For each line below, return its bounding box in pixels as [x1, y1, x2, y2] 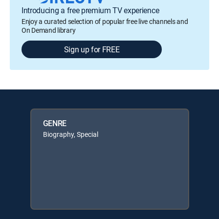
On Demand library [22, 25, 76, 35]
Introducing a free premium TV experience [22, 4, 159, 16]
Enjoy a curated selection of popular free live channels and [22, 16, 188, 26]
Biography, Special [43, 129, 98, 139]
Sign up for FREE [64, 44, 120, 55]
